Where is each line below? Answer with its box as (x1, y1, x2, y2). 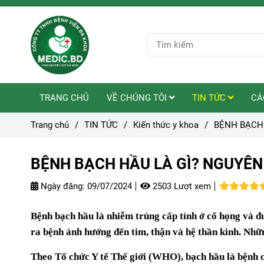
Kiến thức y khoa (133, 120, 199, 130)
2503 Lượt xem (150, 181, 211, 192)
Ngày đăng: (38, 181, 85, 192)
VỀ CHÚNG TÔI (107, 93, 169, 103)
